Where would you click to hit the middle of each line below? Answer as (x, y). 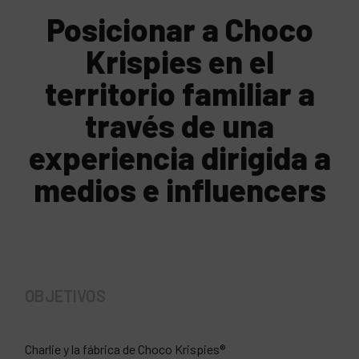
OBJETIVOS (65, 296)
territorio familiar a (179, 93)
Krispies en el (179, 61)
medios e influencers (179, 190)
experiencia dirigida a (179, 157)
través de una (179, 125)
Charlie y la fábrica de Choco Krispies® (125, 349)
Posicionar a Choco (179, 29)
